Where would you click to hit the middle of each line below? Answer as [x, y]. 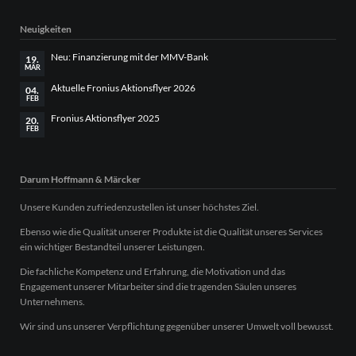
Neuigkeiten [45, 29]
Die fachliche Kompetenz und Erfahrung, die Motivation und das [152, 272]
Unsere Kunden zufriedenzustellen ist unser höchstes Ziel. [139, 207]
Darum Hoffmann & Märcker [80, 179]
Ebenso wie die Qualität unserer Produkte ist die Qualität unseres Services [171, 231]
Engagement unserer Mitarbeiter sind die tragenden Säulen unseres [158, 287]
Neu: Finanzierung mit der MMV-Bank [129, 57]
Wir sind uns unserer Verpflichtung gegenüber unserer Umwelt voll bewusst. [176, 327]
